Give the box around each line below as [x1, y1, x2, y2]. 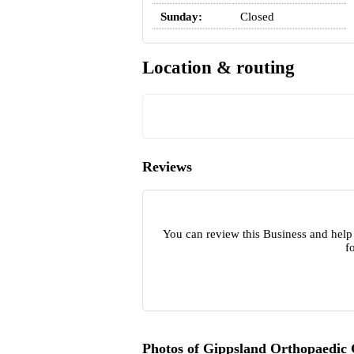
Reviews [141, 159, 192, 175]
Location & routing [141, 58, 295, 78]
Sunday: [160, 9, 202, 23]
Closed [239, 9, 274, 23]
